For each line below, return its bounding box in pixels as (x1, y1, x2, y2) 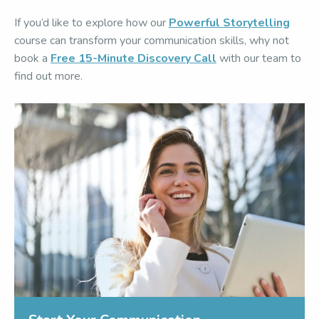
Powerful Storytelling (169, 15, 290, 31)
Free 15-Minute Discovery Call (51, 51, 216, 66)
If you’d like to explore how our (14, 15, 169, 31)
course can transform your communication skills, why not (14, 33, 289, 48)
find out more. (14, 68, 83, 84)
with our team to (216, 51, 301, 66)
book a (14, 51, 51, 66)
